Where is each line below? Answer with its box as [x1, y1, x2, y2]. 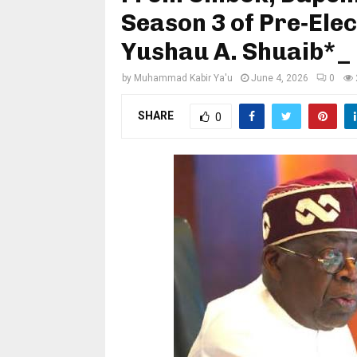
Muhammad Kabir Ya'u [134, 73, 233, 84]
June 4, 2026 [251, 73, 308, 84]
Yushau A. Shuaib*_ [121, 37, 352, 66]
